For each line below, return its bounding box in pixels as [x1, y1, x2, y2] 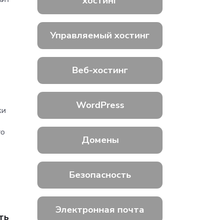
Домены [81, 134, 119, 147]
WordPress [76, 99, 124, 112]
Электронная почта [55, 203, 144, 217]
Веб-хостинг [72, 64, 128, 77]
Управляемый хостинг [50, 29, 150, 42]
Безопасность [69, 168, 131, 182]
